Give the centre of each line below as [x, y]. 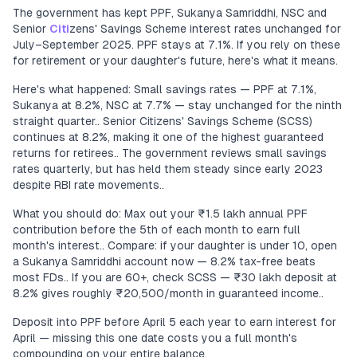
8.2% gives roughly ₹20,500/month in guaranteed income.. [168, 293]
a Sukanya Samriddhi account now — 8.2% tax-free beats [164, 261]
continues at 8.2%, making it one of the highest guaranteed [168, 137]
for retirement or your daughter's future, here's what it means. [175, 61]
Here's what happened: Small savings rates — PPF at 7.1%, [165, 89]
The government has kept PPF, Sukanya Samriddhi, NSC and [170, 13]
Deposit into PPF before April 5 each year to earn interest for [175, 322]
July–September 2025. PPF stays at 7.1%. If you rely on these [177, 45]
